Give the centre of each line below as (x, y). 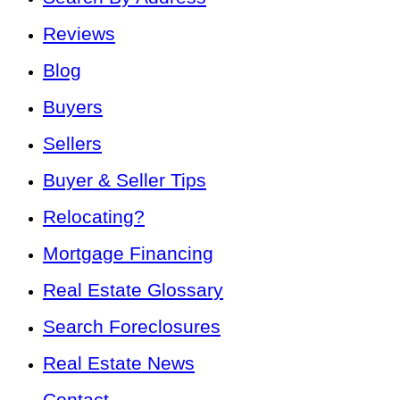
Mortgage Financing (128, 253)
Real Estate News (119, 362)
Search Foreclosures (132, 326)
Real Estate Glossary (133, 289)
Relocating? (94, 216)
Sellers (72, 143)
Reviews (79, 33)
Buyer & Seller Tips (125, 179)
